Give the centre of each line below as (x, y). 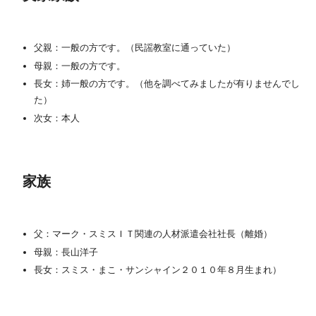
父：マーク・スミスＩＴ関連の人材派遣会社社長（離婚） (153, 234)
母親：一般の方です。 (79, 66)
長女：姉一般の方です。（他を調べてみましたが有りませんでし (166, 84)
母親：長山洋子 (66, 252)
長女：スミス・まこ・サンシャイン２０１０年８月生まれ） (157, 270)
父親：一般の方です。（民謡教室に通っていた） (134, 48)
